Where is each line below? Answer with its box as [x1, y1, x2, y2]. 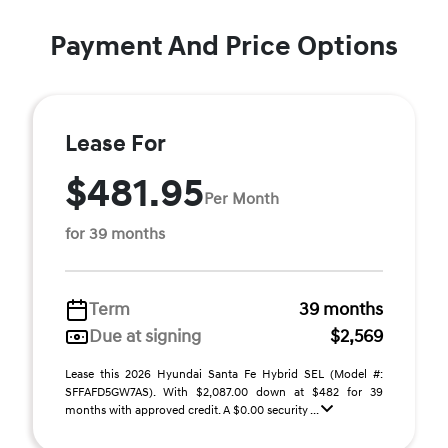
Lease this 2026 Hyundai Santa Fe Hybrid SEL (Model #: [65, 367, 383, 382]
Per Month [204, 188, 279, 209]
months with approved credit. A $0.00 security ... [65, 403, 321, 418]
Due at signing [89, 325, 201, 348]
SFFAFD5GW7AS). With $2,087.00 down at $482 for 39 [65, 385, 383, 400]
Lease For [65, 130, 166, 158]
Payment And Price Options [50, 29, 398, 64]
